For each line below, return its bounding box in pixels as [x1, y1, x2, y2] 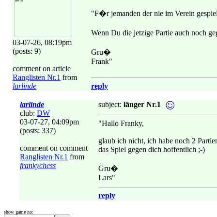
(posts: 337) [20, 126, 56, 135]
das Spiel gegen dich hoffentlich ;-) [98, 145, 205, 154]
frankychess [20, 161, 56, 170]
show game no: [4, 209, 33, 215]
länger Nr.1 [124, 100, 161, 108]
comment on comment [20, 144, 88, 152]
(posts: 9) [13, 47, 41, 55]
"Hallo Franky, [98, 119, 144, 127]
